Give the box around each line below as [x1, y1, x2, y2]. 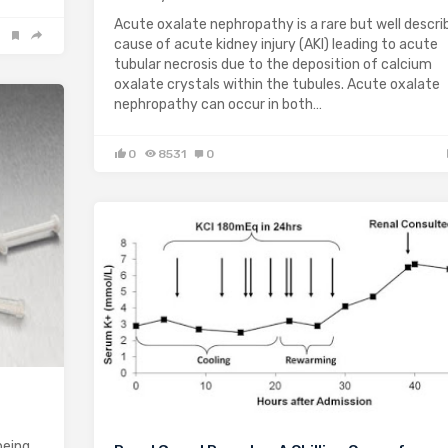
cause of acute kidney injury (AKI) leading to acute [114, 35, 438, 53]
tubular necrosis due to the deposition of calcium [114, 55, 432, 73]
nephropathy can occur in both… [114, 95, 322, 113]
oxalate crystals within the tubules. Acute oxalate [114, 75, 440, 93]
